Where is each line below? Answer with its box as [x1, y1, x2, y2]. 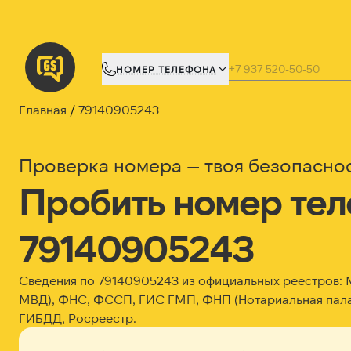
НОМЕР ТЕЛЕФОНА [116, 63, 217, 74]
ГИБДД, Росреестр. [19, 310, 136, 325]
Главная [19, 102, 67, 117]
